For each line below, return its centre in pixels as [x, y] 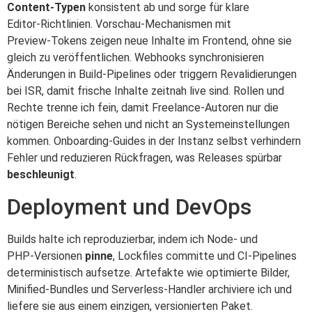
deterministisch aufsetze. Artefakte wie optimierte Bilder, [148, 272]
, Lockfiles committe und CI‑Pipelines [205, 256]
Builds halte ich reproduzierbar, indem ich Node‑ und [132, 239]
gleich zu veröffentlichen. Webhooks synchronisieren [135, 58]
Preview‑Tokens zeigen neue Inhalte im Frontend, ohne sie [149, 41]
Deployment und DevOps [129, 206]
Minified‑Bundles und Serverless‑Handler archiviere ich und [149, 289]
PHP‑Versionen [46, 256]
